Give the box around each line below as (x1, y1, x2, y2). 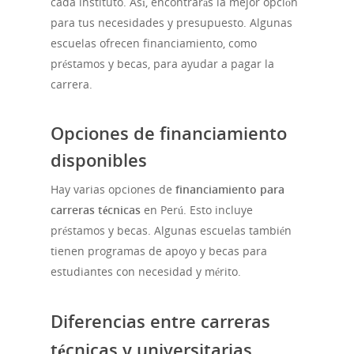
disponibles (51, 148, 147, 172)
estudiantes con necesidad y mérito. (51, 264, 241, 280)
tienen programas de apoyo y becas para (51, 243, 267, 259)
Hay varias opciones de (51, 182, 175, 198)
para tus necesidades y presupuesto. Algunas (51, 15, 292, 31)
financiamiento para (175, 182, 284, 198)
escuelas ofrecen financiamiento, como (51, 36, 257, 51)
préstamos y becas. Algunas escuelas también (51, 223, 292, 239)
